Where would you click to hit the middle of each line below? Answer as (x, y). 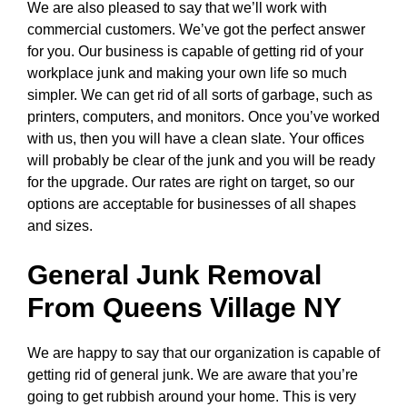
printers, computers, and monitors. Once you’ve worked (203, 117)
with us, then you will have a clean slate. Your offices (196, 139)
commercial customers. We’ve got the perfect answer (196, 30)
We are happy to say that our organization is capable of (203, 353)
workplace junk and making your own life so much (187, 73)
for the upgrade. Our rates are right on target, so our (191, 182)
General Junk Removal (174, 275)
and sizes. (60, 226)
